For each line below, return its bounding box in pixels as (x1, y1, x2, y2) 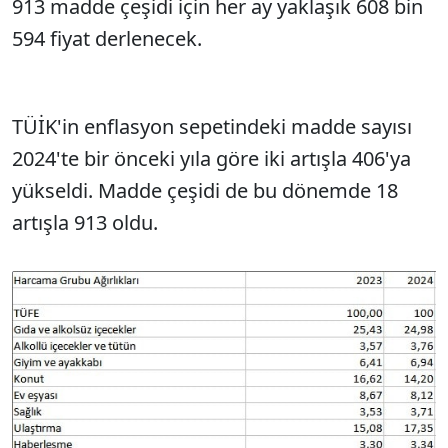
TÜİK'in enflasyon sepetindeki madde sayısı (12, 113, 412, 140)
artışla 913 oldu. (12, 209, 163, 236)
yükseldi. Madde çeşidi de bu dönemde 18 (12, 177, 398, 204)
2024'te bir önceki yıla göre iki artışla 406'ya (12, 145, 411, 172)
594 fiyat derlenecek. (12, 25, 202, 52)
